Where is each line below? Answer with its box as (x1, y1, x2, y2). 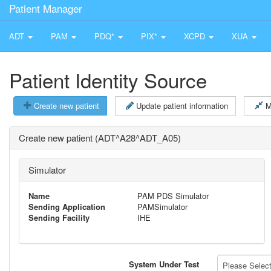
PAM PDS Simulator (137, 190, 209, 201)
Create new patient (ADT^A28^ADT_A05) (19, 131, 181, 144)
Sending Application (28, 201, 105, 212)
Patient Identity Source (9, 65, 207, 94)
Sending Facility (28, 212, 90, 223)
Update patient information (136, 100, 229, 111)
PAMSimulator (137, 201, 188, 212)
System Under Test (129, 258, 199, 270)
